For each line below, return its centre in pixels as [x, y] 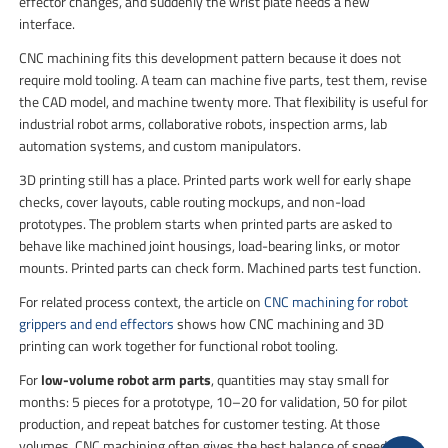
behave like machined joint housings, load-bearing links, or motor [210, 245]
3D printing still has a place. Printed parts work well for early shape [215, 179]
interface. [47, 23]
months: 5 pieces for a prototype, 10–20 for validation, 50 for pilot [213, 401]
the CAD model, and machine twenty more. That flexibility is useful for [224, 101]
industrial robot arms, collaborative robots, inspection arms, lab [203, 123]
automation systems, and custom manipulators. [160, 145]
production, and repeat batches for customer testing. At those [200, 423]
